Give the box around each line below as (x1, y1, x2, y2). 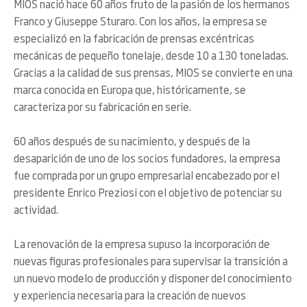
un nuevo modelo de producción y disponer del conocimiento (14, 270, 292, 286)
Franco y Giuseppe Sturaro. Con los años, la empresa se (14, 13, 267, 29)
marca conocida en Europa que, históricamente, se (14, 82, 246, 98)
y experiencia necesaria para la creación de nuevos (14, 287, 246, 304)
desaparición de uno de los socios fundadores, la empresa (14, 150, 280, 167)
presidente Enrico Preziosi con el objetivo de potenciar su (14, 184, 282, 201)
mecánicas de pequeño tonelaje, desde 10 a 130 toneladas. (14, 47, 288, 64)
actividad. (14, 201, 58, 218)
